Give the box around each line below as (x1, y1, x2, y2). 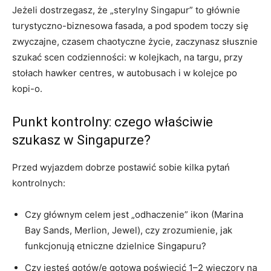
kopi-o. (12, 82, 42, 94)
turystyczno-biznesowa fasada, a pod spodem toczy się (12, 19, 249, 31)
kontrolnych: (12, 177, 65, 189)
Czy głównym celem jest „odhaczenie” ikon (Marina (25, 208, 243, 220)
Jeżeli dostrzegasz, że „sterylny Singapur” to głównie (12, 4, 240, 16)
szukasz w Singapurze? (12, 132, 151, 148)
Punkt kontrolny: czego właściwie (12, 114, 213, 129)
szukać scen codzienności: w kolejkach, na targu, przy (12, 51, 243, 63)
